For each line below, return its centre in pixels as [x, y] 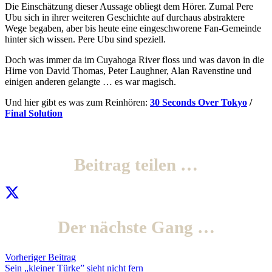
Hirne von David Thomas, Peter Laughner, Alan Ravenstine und [128, 71]
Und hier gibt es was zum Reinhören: [77, 103]
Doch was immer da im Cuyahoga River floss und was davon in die [134, 60]
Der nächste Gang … [136, 227]
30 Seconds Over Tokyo [199, 103]
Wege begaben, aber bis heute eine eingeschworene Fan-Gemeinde [133, 29]
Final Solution [34, 114]
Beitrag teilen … [136, 165]
